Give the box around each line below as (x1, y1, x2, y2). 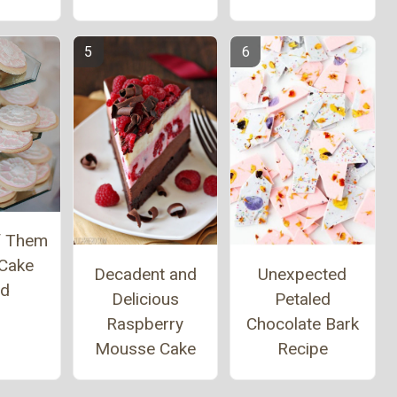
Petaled (274, 289, 331, 310)
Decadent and (93, 263, 197, 284)
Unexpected (258, 264, 347, 285)
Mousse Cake (94, 338, 196, 359)
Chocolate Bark (245, 314, 359, 335)
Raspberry (106, 313, 184, 334)
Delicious (111, 288, 179, 309)
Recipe (276, 339, 328, 360)
